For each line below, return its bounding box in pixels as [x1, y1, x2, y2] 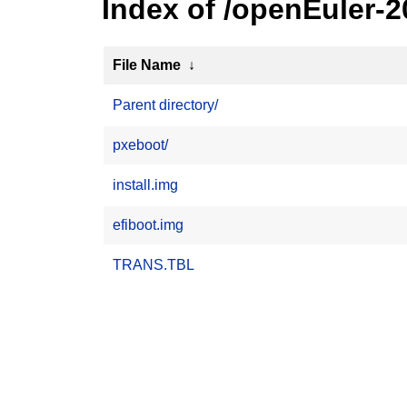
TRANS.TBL [113, 257, 194, 273]
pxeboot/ [113, 137, 168, 153]
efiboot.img [113, 217, 184, 233]
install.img [113, 177, 178, 193]
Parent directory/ [113, 97, 218, 113]
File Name [113, 57, 181, 73]
